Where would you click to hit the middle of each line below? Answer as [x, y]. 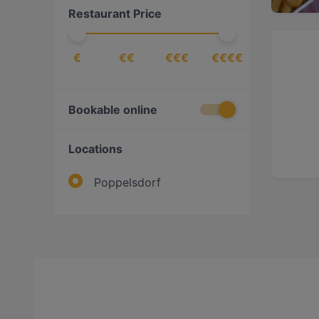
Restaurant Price [115, 14]
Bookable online [113, 110]
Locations [95, 149]
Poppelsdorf [127, 182]
